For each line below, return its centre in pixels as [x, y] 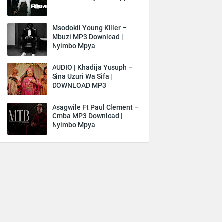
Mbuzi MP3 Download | [88, 37]
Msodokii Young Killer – [89, 28]
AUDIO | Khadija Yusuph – [92, 67]
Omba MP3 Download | [87, 116]
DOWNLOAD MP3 [79, 85]
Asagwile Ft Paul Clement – [95, 107]
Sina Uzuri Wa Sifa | [82, 76]
